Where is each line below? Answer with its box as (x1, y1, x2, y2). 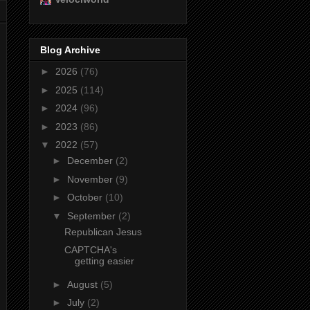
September (66, 210, 118, 221)
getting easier (74, 255, 134, 267)
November (66, 173, 116, 185)
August (66, 278, 100, 290)
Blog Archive (40, 44, 100, 56)
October (66, 192, 105, 203)
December (66, 155, 116, 167)
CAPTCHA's (64, 244, 117, 256)
